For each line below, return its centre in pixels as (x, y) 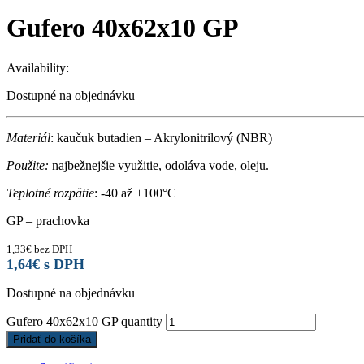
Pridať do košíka (52, 339)
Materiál (28, 137)
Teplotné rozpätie (50, 193)
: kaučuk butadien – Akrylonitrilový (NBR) (161, 137)
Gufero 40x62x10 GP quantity (84, 321)
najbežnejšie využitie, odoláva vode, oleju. (159, 165)
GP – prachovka (48, 220)
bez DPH (52, 249)
